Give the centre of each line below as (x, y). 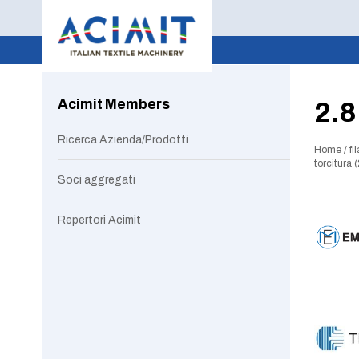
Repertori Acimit (99, 220)
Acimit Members (114, 105)
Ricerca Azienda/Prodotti (123, 140)
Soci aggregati (97, 180)
